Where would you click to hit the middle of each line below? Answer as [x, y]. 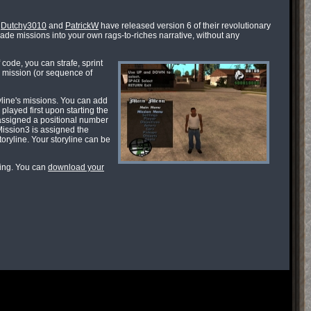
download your [76, 167]
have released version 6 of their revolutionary [185, 26]
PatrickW [82, 26]
